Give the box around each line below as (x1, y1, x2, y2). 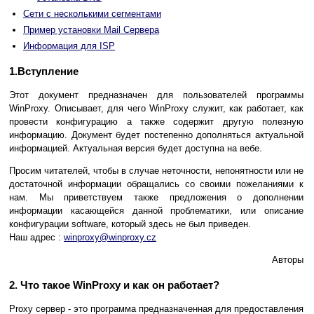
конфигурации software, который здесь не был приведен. (9, 219, 251, 230)
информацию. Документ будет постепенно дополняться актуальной (9, 130, 303, 141)
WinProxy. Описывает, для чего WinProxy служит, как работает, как (9, 103, 303, 114)
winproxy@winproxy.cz (64, 232, 156, 243)
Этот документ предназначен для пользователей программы (9, 90, 303, 101)
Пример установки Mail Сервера (23, 25, 159, 36)
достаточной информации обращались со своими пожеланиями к (9, 179, 303, 190)
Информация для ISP (23, 41, 115, 52)
